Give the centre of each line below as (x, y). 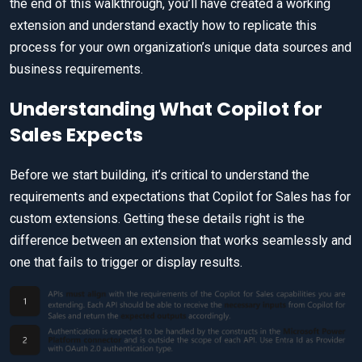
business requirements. (76, 69)
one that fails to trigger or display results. (126, 263)
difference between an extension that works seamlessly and (181, 241)
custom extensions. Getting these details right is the (157, 219)
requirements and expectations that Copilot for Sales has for (180, 197)
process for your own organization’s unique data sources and (181, 48)
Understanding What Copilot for (166, 109)
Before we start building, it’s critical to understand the (160, 175)
